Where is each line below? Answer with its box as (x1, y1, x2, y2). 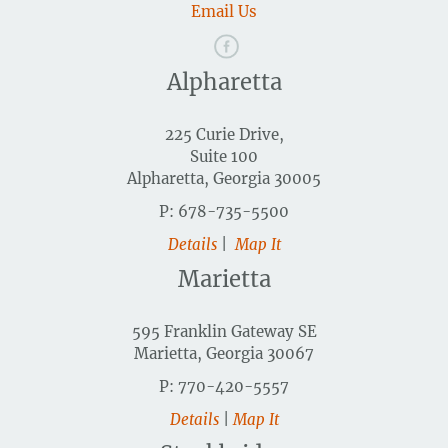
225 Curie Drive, (164, 125, 284, 145)
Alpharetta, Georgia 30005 (127, 169, 321, 189)
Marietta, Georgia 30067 (134, 344, 314, 364)
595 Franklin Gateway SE (131, 322, 317, 342)
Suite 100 (190, 147, 258, 167)
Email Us (191, 2, 257, 22)
